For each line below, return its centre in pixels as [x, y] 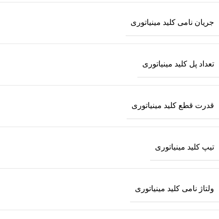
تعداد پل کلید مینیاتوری [178, 64]
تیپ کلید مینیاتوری [185, 147]
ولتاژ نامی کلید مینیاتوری [175, 188]
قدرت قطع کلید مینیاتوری [173, 105]
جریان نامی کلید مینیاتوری [172, 22]
